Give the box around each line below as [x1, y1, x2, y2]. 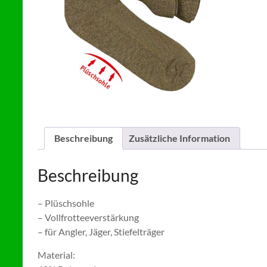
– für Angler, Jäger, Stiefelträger [38, 225, 164, 237]
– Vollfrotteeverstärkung [38, 211, 139, 223]
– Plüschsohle [38, 197, 94, 209]
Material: [38, 249, 75, 260]
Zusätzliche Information [129, 132, 230, 144]
